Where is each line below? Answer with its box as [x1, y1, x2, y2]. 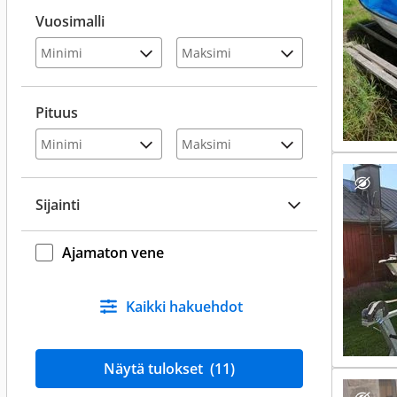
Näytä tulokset [104, 359, 206, 378]
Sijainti [35, 194, 80, 214]
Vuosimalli [35, 12, 105, 31]
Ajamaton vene [62, 242, 164, 262]
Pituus [35, 103, 78, 122]
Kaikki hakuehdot [125, 297, 243, 316]
